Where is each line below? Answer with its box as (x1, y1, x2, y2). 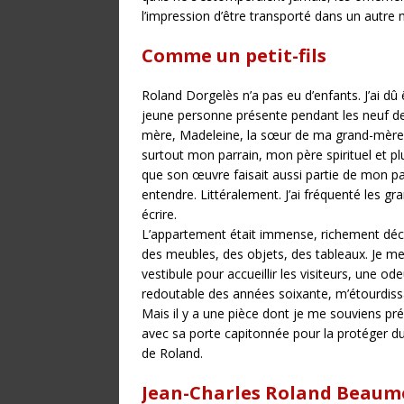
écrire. (142, 206, 177, 223)
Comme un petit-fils (142, 43, 326, 68)
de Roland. (142, 344, 203, 362)
